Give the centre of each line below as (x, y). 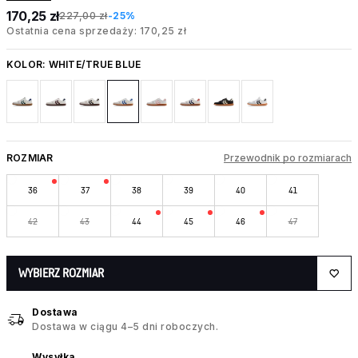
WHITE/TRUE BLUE (95, 64)
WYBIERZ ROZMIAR (61, 273)
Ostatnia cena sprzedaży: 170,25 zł (96, 30)
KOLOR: (28, 64)
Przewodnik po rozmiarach (288, 157)
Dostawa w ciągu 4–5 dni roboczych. (125, 327)
